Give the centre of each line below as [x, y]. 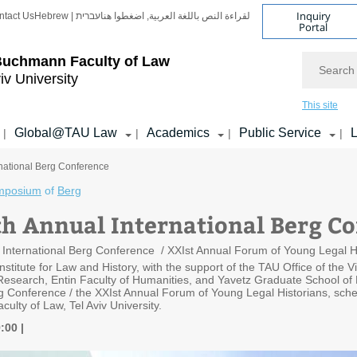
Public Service [280, 133]
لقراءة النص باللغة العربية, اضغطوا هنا [175, 16]
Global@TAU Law [66, 133]
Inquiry [313, 16]
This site [320, 105]
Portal [314, 27]
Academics [178, 133]
